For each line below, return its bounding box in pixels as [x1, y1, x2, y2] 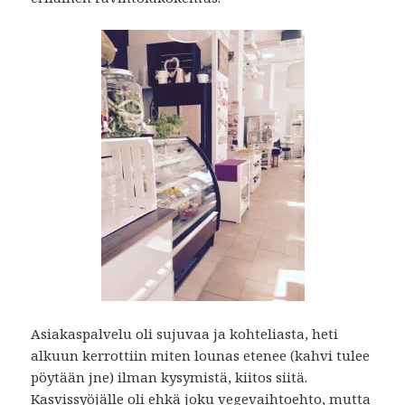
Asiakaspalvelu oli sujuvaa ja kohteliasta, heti [31, 324, 339, 343]
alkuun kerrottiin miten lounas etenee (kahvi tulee [31, 345, 371, 364]
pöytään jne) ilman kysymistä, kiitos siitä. [31, 367, 308, 386]
